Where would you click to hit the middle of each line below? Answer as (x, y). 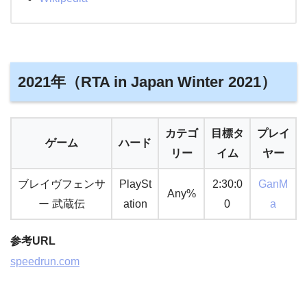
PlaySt (135, 184)
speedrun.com (45, 261)
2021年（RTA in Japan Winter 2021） (147, 82)
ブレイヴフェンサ (61, 184)
